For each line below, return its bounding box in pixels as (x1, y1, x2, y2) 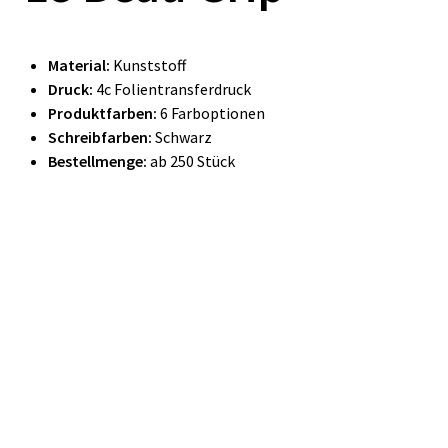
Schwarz (155, 127, 212, 147)
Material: (48, 55, 113, 75)
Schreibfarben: (48, 127, 155, 147)
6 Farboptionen (160, 103, 265, 123)
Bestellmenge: (48, 151, 147, 171)
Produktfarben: (48, 103, 160, 123)
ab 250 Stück (147, 151, 235, 171)
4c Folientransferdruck (96, 79, 251, 99)
